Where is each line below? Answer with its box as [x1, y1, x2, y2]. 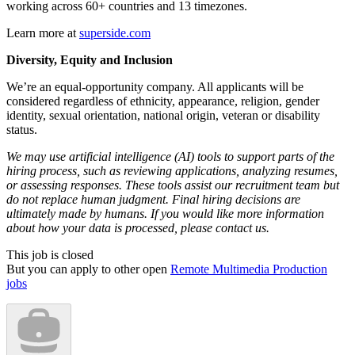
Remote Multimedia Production [170, 262, 327, 277]
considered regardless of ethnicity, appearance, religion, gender [6, 94, 319, 109]
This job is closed [6, 248, 94, 262]
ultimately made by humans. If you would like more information [6, 207, 324, 221]
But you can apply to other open [6, 262, 170, 277]
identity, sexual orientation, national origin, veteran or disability [6, 109, 320, 123]
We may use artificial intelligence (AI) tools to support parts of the [6, 150, 334, 164]
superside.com [79, 26, 151, 40]
